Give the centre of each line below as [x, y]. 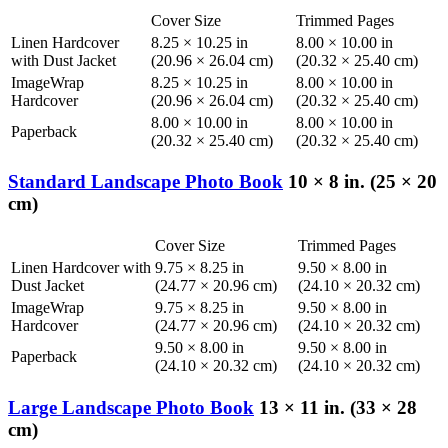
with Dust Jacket [63, 60]
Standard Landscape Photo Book [145, 182]
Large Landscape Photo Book [131, 407]
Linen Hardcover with [81, 268]
